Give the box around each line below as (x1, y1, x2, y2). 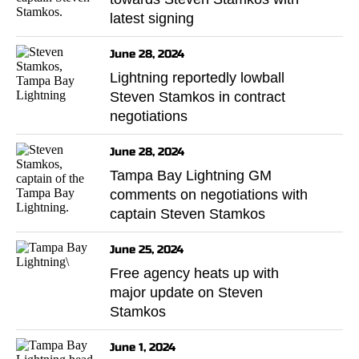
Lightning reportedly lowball (110, 69, 284, 86)
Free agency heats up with (110, 264, 279, 281)
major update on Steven (110, 284, 263, 301)
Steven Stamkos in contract (110, 88, 285, 105)
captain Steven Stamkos (110, 205, 265, 222)
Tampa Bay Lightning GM (110, 167, 272, 184)
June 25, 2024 (110, 242, 184, 256)
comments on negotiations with (110, 186, 308, 203)
